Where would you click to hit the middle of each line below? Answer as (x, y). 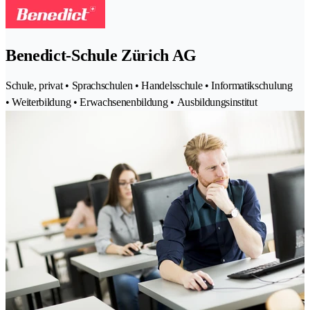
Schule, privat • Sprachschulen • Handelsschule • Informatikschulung (149, 85)
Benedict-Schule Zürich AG (101, 56)
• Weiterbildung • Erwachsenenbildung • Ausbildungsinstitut (131, 102)
